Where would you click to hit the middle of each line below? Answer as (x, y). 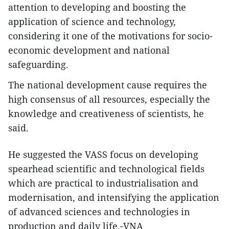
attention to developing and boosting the (97, 7)
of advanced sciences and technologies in (99, 212)
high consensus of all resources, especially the (109, 99)
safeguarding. (38, 64)
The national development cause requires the (108, 85)
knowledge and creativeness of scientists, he (106, 113)
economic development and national (89, 50)
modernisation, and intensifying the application (114, 197)
